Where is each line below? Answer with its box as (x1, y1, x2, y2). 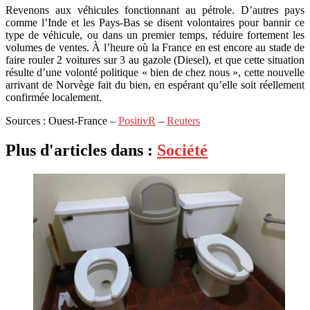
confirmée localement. (6, 91, 102, 103)
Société (157, 140, 208, 159)
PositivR (118, 114, 156, 127)
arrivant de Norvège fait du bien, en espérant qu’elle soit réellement (6, 78, 304, 91)
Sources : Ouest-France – (6, 114, 118, 127)
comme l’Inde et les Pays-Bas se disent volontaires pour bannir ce (6, 16, 304, 28)
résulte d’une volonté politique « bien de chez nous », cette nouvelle (6, 66, 304, 78)
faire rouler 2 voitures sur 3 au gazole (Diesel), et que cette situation (6, 53, 304, 66)
